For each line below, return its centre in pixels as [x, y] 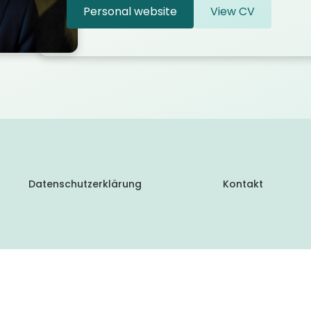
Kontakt [243, 184]
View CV [233, 11]
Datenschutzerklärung [85, 184]
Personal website [130, 11]
